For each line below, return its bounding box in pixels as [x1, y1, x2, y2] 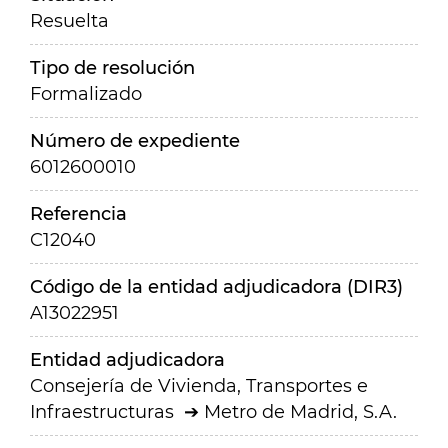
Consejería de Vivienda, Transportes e [30, 375, 368, 397]
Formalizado [30, 83, 142, 105]
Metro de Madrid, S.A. [204, 401, 397, 423]
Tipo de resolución [30, 57, 195, 79]
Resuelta [30, 10, 109, 32]
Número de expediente [30, 130, 240, 152]
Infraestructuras [30, 401, 174, 423]
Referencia [30, 203, 127, 225]
